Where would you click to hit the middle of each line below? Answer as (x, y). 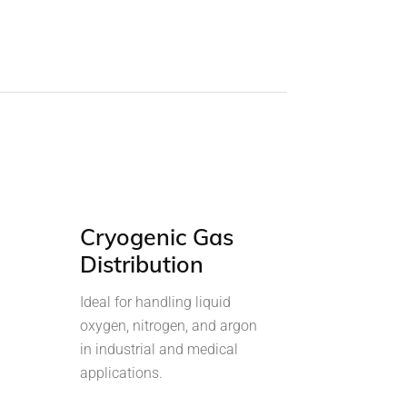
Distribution (141, 263)
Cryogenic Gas (156, 236)
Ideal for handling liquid (155, 302)
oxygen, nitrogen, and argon (168, 325)
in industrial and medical (159, 349)
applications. (121, 372)
